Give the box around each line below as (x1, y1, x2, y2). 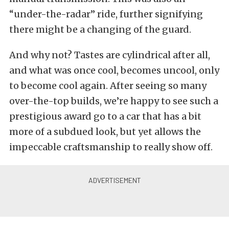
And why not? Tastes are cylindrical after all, (9, 49, 210, 61)
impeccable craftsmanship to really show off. (9, 141, 213, 153)
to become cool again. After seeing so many (9, 79, 207, 91)
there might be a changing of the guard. (9, 23, 191, 35)
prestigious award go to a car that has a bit (9, 110, 201, 122)
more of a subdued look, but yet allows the (9, 125, 201, 138)
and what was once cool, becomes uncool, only (9, 64, 219, 76)
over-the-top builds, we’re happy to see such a (9, 95, 218, 107)
